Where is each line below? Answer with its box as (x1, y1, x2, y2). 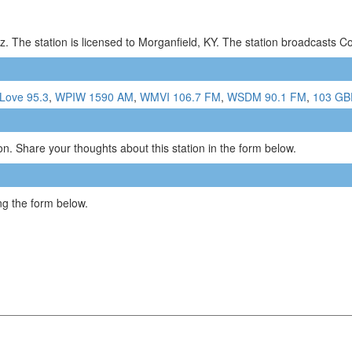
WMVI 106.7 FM (140, 88, 221, 104)
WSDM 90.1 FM (227, 88, 306, 104)
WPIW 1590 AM (55, 88, 134, 104)
